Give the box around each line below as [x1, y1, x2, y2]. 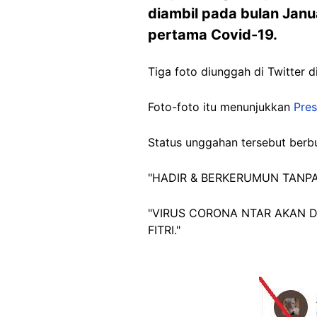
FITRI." [148, 222, 180, 237]
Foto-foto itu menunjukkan [148, 99, 294, 114]
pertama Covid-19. [148, 25, 277, 43]
